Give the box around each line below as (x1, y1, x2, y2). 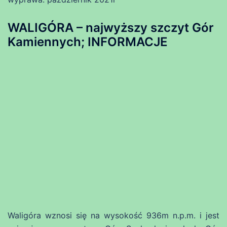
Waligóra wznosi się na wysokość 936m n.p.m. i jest (8, 210, 219, 220)
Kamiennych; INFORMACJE (8, 34, 168, 49)
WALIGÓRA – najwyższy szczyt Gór (8, 20, 214, 35)
